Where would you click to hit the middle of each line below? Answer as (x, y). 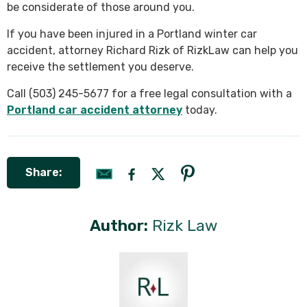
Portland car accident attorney (95, 110)
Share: (44, 172)
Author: (119, 225)
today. (200, 110)
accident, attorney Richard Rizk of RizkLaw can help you (152, 50)
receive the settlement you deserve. (100, 66)
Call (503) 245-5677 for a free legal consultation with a (149, 93)
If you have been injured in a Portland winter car (132, 34)
